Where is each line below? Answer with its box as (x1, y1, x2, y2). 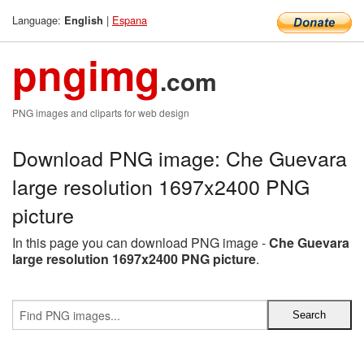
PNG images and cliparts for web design (12, 106, 189, 119)
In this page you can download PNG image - (12, 233, 269, 252)
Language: (12, 12, 64, 28)
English (64, 13, 103, 28)
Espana (112, 12, 147, 28)
